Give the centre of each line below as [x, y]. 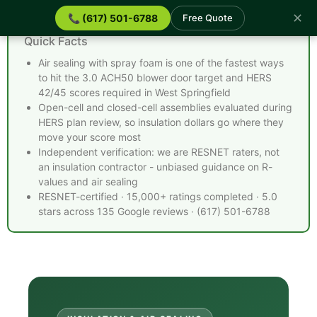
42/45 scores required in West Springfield [134, 92]
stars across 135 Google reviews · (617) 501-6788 [154, 211]
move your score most [90, 137]
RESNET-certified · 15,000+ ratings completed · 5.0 [158, 196]
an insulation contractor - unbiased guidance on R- [155, 167]
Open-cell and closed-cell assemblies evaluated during [165, 107]
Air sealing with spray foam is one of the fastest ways [161, 63]
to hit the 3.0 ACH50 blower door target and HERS [155, 77]
